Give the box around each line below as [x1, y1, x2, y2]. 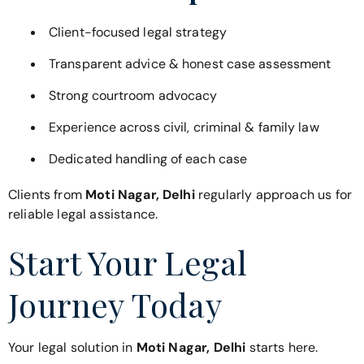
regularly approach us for [194, 185, 352, 203]
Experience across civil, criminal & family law [49, 118, 319, 136]
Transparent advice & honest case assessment [49, 54, 331, 72]
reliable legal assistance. [8, 205, 158, 223]
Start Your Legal [8, 240, 248, 284]
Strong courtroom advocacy [49, 86, 218, 104]
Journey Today [8, 283, 223, 327]
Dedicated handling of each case [49, 149, 248, 167]
